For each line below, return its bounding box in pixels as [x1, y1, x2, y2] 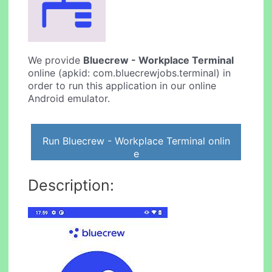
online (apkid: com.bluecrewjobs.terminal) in [28, 67, 231, 80]
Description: [28, 175, 115, 194]
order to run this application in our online [28, 80, 217, 92]
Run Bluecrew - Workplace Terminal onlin [42, 134, 230, 147]
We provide [28, 54, 84, 67]
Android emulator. [28, 92, 110, 105]
